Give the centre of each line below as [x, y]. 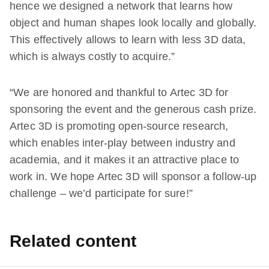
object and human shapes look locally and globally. [133, 23]
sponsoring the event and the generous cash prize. [133, 109]
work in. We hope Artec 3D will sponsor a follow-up [133, 176]
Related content [73, 241]
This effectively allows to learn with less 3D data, [128, 39]
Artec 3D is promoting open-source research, [119, 126]
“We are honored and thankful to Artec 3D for [119, 92]
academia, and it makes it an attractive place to [125, 159]
